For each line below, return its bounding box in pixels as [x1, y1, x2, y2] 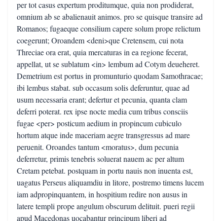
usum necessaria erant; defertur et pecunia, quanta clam [17, 94, 187, 105]
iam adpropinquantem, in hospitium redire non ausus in [17, 189, 187, 199]
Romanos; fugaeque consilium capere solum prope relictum [17, 23, 200, 34]
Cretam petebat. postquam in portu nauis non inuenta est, [17, 165, 193, 176]
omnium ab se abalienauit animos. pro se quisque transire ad [17, 11, 203, 22]
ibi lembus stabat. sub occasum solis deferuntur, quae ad [17, 82, 189, 93]
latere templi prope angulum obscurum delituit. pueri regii [17, 201, 195, 211]
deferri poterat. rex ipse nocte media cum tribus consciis [17, 106, 188, 116]
